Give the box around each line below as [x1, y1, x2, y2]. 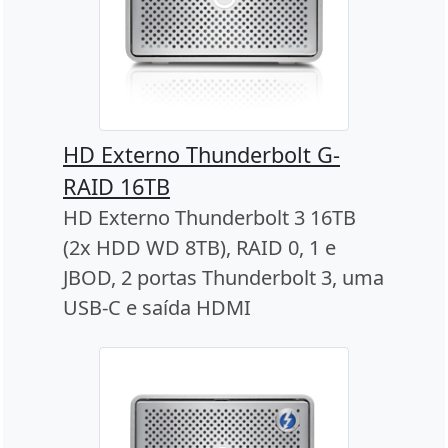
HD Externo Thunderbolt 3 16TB [63, 204, 356, 232]
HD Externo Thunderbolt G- [63, 140, 340, 170]
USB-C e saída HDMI [63, 294, 251, 322]
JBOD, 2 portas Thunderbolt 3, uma [63, 264, 384, 292]
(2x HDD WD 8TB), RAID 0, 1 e [63, 234, 336, 262]
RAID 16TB [63, 172, 170, 202]
